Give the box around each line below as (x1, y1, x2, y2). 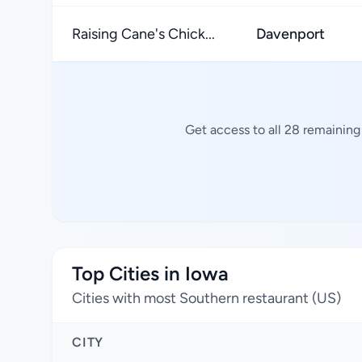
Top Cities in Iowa (72, 262, 229, 285)
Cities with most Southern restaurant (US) (72, 289, 341, 307)
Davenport (256, 25, 325, 43)
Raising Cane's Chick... (72, 25, 215, 43)
